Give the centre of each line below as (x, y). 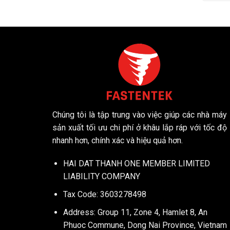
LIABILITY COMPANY (101, 177)
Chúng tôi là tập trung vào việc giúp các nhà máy (140, 114)
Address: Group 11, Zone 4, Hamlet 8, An (135, 212)
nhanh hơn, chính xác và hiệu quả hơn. (118, 140)
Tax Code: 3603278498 (104, 195)
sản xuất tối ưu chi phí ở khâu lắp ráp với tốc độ (140, 127)
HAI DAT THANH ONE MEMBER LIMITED (136, 164)
